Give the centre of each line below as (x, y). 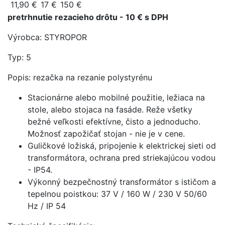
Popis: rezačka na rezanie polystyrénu (80, 77)
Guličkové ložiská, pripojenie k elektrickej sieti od (122, 145)
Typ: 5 (19, 57)
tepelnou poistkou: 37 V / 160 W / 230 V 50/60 (117, 194)
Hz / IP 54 (48, 206)
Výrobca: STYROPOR (47, 37)
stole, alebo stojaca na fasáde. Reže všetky (110, 109)
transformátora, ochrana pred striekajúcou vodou (122, 157)
